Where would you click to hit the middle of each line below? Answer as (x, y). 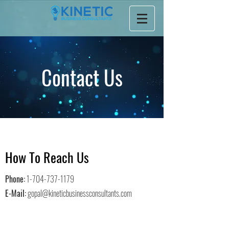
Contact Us (82, 77)
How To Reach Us (47, 157)
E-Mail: (16, 193)
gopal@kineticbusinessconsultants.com (80, 193)
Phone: (15, 179)
